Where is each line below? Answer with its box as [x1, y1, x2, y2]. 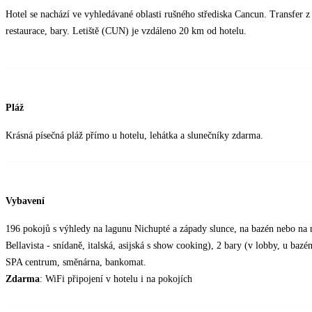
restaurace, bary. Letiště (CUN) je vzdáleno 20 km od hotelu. [6, 26, 247, 37]
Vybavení [6, 195, 45, 206]
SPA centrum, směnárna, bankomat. [6, 256, 146, 267]
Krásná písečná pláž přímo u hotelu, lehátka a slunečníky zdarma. [6, 130, 263, 141]
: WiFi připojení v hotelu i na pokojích [40, 273, 192, 284]
